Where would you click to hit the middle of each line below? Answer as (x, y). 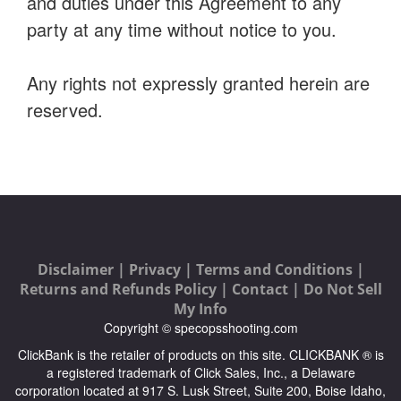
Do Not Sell (342, 289)
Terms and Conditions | (280, 269)
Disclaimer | (83, 269)
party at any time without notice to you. (182, 29)
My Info (200, 309)
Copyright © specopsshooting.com (200, 328)
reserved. (65, 110)
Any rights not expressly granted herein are (198, 83)
